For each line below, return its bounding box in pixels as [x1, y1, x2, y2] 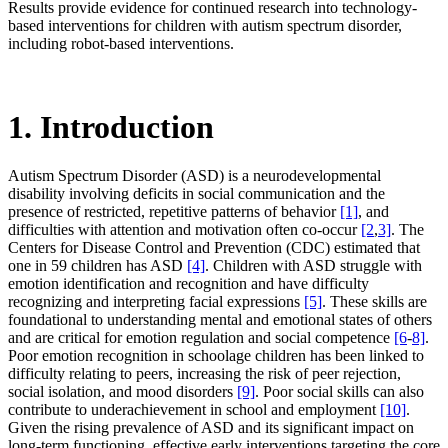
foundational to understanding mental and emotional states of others [8, 311, 432, 329]
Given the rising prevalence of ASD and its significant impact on [8, 419, 414, 437]
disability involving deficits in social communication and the [8, 185, 385, 203]
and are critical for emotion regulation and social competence [8, 329, 394, 347]
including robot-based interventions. [8, 35, 234, 53]
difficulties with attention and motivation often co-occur [8, 221, 361, 239]
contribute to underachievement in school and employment [8, 401, 380, 419]
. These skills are [322, 293, 427, 311]
